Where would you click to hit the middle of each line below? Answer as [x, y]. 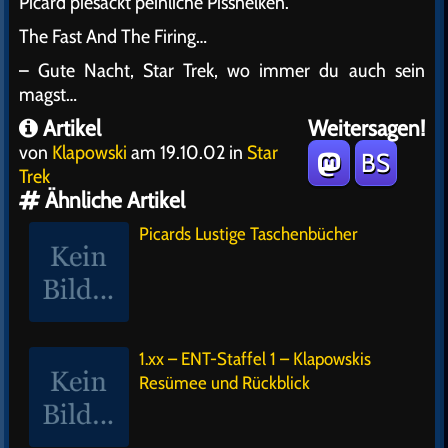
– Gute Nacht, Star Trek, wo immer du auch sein [222, 70]
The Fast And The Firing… [113, 36]
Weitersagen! [366, 128]
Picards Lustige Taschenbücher [248, 234]
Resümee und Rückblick [224, 383]
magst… [48, 94]
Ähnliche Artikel [112, 200]
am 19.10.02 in [187, 152]
